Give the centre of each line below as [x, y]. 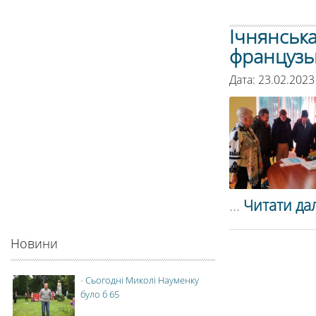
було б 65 [100, 294]
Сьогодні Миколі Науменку [142, 280]
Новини [34, 243]
